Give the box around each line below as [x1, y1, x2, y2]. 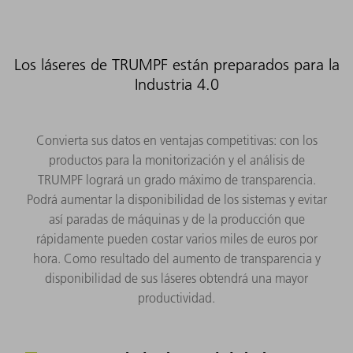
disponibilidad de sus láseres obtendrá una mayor [45, 270, 308, 287]
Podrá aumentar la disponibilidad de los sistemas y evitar [26, 191, 327, 208]
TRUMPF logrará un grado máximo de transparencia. [37, 172, 316, 188]
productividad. [138, 290, 215, 307]
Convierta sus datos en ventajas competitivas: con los [35, 132, 318, 149]
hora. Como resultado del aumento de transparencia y [32, 251, 321, 267]
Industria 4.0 [134, 75, 219, 95]
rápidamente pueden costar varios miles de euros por [35, 231, 318, 247]
